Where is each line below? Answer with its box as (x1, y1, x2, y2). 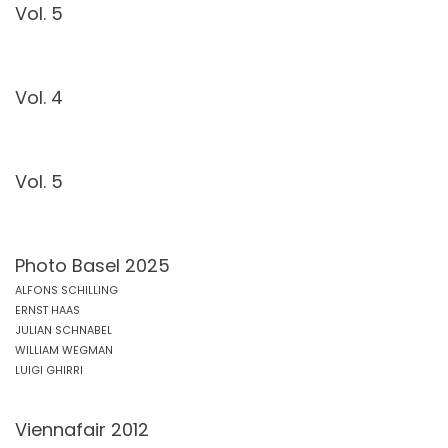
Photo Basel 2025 (15, 253, 170, 278)
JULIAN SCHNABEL (15, 323, 112, 338)
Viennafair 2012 (15, 417, 149, 442)
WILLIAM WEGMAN (15, 343, 113, 358)
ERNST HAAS (15, 303, 80, 318)
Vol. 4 (15, 85, 63, 110)
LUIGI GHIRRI (15, 363, 83, 378)
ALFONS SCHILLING (15, 283, 118, 298)
